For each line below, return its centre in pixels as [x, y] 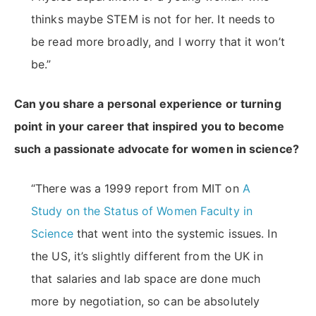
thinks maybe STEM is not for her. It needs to [153, 19]
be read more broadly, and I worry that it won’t [158, 42]
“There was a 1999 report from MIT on [137, 189]
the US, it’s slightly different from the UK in [147, 256]
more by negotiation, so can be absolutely [146, 302]
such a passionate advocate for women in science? [157, 149]
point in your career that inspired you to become [149, 127]
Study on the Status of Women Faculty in [142, 211]
